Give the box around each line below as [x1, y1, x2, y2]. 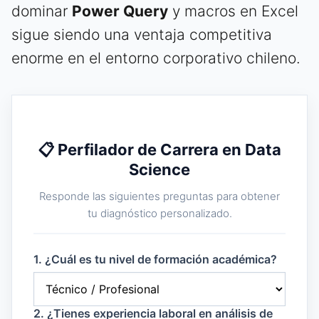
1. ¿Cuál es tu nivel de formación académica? [33, 252, 277, 267]
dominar [11, 2, 72, 21]
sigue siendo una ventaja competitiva [11, 26, 272, 44]
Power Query [72, 2, 168, 21]
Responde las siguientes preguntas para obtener [39, 189, 280, 204]
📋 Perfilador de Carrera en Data [38, 140, 281, 159]
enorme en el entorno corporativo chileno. [11, 49, 300, 68]
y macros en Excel [168, 2, 298, 21]
